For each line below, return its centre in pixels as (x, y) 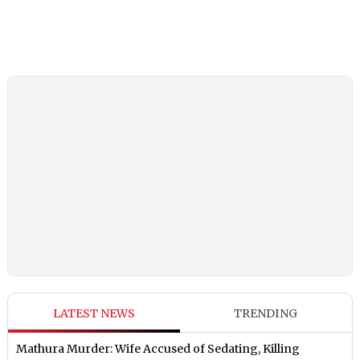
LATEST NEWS (94, 314)
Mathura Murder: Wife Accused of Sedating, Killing (158, 349)
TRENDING (266, 314)
